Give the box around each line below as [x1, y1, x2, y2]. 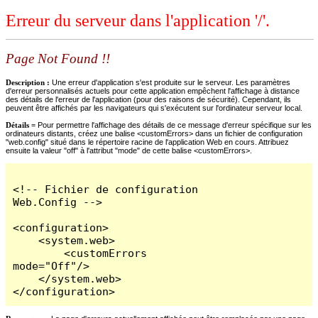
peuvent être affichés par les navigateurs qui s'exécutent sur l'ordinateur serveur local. [6, 103, 302, 112]
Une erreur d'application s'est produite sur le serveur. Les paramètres [52, 77, 290, 87]
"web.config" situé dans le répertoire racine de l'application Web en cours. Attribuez [6, 137, 289, 146]
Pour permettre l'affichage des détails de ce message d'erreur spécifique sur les [38, 120, 312, 129]
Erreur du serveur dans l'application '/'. [6, 11, 270, 31]
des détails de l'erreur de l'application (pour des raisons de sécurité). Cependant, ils [6, 94, 291, 104]
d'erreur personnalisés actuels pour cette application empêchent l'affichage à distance [6, 86, 300, 95]
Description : [6, 77, 52, 87]
